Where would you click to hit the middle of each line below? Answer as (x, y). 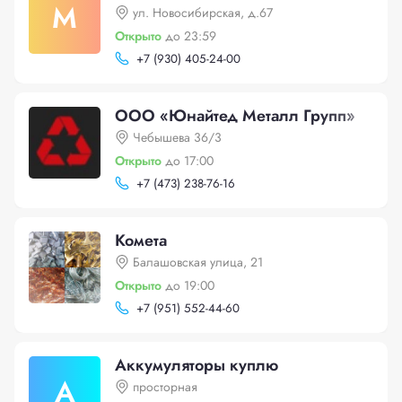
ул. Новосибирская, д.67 (203, 13)
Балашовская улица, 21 (198, 262)
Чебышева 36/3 (177, 137)
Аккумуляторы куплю (197, 365)
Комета (141, 240)
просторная (165, 387)
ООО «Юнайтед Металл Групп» (235, 116)
